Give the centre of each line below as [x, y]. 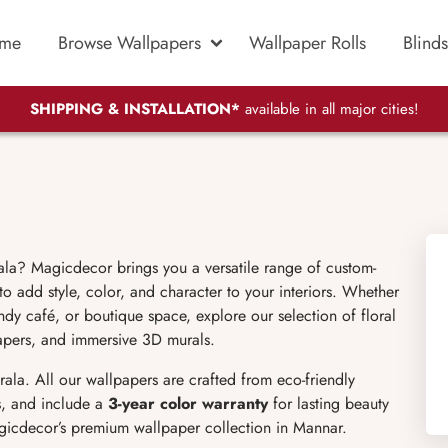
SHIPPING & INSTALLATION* [134, 109]
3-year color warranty [188, 403]
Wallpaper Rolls [307, 42]
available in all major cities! [329, 109]
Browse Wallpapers [129, 42]
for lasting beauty [328, 403]
